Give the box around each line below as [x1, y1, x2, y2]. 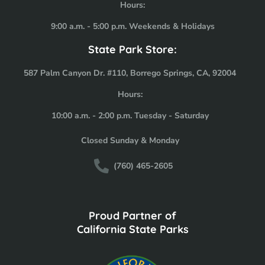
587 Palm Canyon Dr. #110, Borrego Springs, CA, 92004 [24, 67, 236, 79]
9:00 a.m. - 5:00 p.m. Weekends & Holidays [50, 20, 215, 32]
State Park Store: [88, 42, 177, 56]
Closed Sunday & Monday [80, 134, 179, 146]
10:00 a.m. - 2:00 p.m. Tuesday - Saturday [51, 109, 209, 121]
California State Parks [76, 222, 189, 236]
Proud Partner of [89, 208, 176, 222]
